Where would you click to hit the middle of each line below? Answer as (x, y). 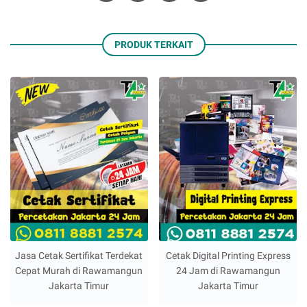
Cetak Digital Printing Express (228, 256)
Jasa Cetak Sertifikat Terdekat (79, 256)
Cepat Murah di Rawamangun (79, 271)
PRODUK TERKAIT (153, 44)
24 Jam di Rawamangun (228, 271)
